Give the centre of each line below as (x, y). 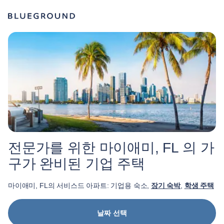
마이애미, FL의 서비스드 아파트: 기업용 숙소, (79, 185)
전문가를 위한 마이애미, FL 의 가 (111, 148)
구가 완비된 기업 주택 (76, 164)
